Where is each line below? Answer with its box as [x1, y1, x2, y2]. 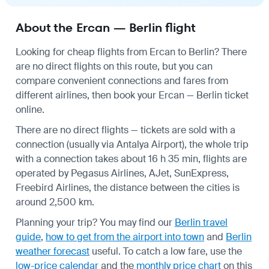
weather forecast [16, 244, 89, 258]
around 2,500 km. [16, 195, 94, 208]
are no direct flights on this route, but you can [16, 59, 213, 73]
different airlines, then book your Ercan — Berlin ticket [16, 88, 249, 101]
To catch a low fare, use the [123, 244, 242, 258]
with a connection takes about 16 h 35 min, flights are [16, 152, 247, 165]
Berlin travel [175, 216, 228, 229]
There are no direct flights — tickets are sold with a [16, 123, 235, 136]
